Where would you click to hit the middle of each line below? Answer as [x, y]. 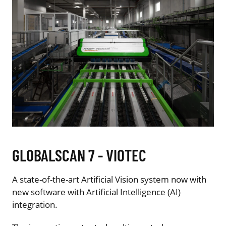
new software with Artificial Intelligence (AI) [96, 192]
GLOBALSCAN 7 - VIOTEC [79, 155]
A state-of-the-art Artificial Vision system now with [109, 180]
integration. [35, 205]
